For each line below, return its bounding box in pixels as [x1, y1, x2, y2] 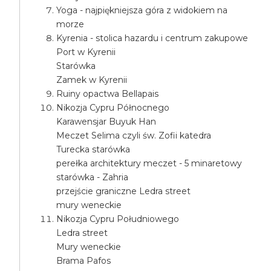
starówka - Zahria [56, 172, 129, 183]
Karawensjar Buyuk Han [56, 116, 157, 127]
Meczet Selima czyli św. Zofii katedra [56, 130, 212, 141]
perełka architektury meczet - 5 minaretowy [56, 158, 243, 169]
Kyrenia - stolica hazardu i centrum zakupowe [56, 33, 249, 44]
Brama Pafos [56, 255, 111, 266]
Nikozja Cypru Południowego [56, 214, 180, 224]
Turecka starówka [56, 144, 131, 155]
